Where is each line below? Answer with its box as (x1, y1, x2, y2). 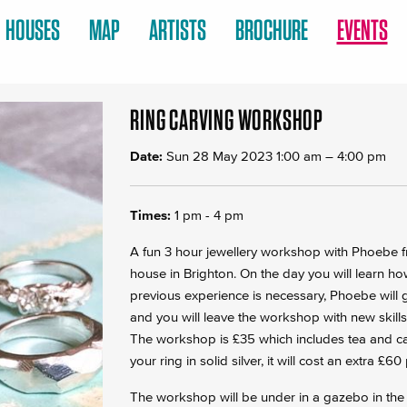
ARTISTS (148, 11, 206, 47)
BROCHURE (234, 11, 308, 47)
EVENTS (336, 11, 388, 47)
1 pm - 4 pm (174, 206, 244, 223)
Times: (130, 206, 175, 223)
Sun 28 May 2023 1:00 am (166, 147, 323, 164)
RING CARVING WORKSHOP (130, 101, 323, 137)
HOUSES (5, 11, 60, 47)
